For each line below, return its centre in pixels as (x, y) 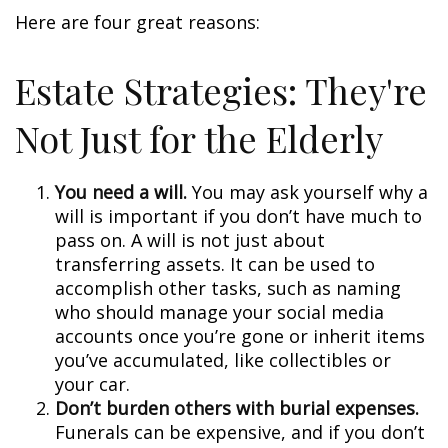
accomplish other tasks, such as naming (228, 288)
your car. (92, 384)
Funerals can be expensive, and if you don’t (240, 432)
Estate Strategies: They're (221, 90)
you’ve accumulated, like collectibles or (223, 360)
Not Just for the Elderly (199, 138)
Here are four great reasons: (137, 22)
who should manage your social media (219, 312)
